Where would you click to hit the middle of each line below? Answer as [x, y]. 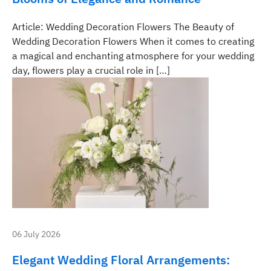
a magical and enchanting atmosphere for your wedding [133, 56]
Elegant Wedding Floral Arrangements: [121, 260]
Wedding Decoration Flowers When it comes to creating [133, 41]
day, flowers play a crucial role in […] [91, 70]
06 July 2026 [36, 234]
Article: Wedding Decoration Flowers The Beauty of [123, 27]
